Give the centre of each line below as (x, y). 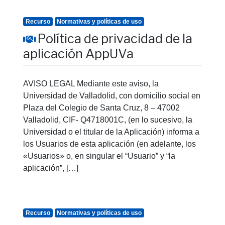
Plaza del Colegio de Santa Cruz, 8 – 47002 (101, 107)
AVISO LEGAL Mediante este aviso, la (91, 83)
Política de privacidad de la (115, 39)
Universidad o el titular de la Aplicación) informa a (111, 132)
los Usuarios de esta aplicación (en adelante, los (109, 144)
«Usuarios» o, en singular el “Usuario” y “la (99, 156)
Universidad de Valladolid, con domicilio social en (112, 95)
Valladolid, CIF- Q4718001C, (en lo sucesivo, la (108, 120)
